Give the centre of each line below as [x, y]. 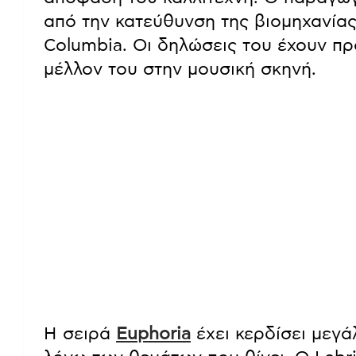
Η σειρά [80, 333]
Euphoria [153, 333]
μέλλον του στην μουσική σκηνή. [180, 69]
